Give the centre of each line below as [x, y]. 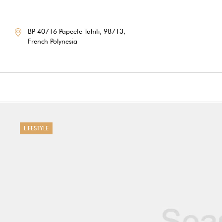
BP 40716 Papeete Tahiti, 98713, [77, 31]
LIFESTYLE [36, 128]
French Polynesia [53, 41]
